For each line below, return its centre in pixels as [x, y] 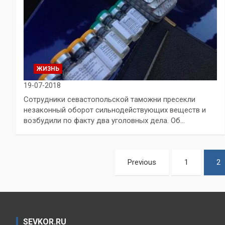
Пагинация [56, 159]
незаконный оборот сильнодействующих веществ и [115, 110]
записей [46, 180]
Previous [142, 162]
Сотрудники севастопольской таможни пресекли [109, 99]
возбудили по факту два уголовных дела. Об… [104, 120]
